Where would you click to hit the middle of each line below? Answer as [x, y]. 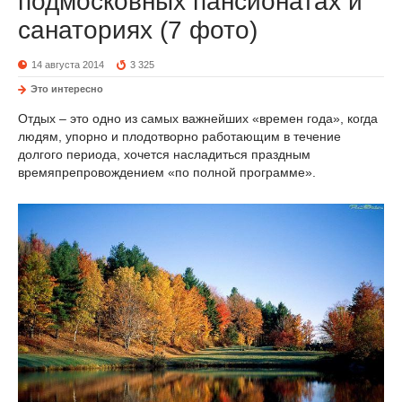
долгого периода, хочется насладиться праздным [164, 155]
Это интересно [67, 89]
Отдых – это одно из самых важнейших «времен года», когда [198, 119]
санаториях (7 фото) [138, 31]
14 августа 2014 [68, 65]
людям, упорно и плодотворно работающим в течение [179, 137]
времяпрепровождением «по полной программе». [167, 173]
